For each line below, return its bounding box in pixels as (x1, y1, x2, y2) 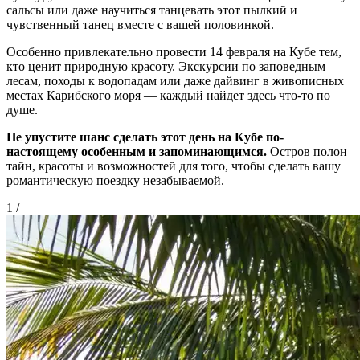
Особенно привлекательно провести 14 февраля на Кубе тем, (6, 44, 342, 59)
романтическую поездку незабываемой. (6, 173, 224, 187)
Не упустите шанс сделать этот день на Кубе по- (6, 129, 284, 144)
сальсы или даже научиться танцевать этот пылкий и (6, 2, 297, 17)
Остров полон (267, 144, 347, 158)
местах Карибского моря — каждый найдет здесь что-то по (6, 88, 330, 102)
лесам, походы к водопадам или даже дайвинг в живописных (6, 73, 344, 88)
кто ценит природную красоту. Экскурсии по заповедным (6, 59, 325, 73)
